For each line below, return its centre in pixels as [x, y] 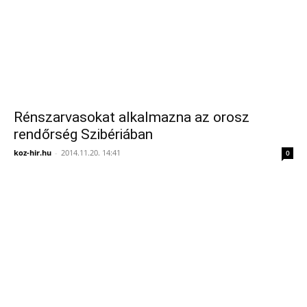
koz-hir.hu [33, 153]
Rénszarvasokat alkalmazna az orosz [132, 118]
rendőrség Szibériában [83, 135]
